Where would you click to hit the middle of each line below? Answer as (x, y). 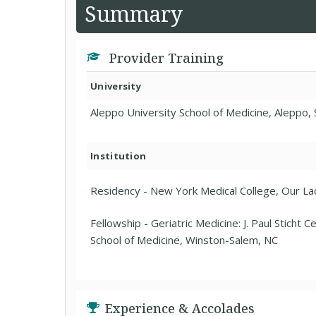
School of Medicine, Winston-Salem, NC (184, 240)
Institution (119, 156)
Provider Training (165, 58)
